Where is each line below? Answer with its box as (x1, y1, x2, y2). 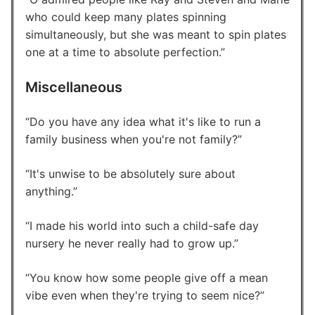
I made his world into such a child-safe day (30, 218, 259, 233)
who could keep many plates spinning (25, 9, 226, 24)
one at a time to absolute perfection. (25, 44, 221, 59)
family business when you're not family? (25, 131, 238, 146)
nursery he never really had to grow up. (25, 236, 234, 250)
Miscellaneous (25, 78, 122, 96)
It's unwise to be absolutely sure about (30, 166, 236, 181)
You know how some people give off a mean (30, 270, 268, 285)
